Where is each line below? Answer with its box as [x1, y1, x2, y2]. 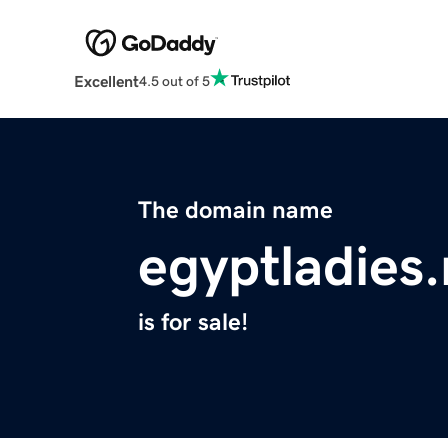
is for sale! [138, 310, 248, 335]
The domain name [138, 198, 333, 223]
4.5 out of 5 [138, 73, 210, 88]
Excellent [73, 73, 139, 90]
